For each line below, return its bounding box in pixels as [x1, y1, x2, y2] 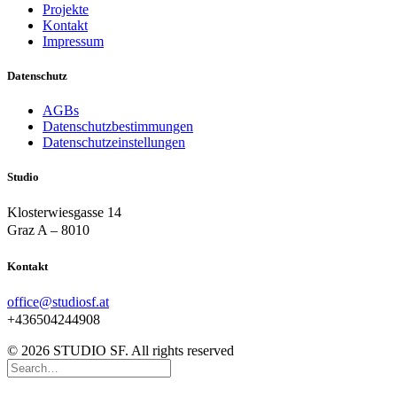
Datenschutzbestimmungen [43, 119, 193, 135]
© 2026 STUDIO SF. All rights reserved [7, 342, 234, 358]
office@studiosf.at [7, 293, 109, 309]
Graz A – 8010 [7, 222, 90, 238]
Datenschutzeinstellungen [43, 135, 185, 151]
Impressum [43, 33, 104, 49]
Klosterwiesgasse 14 [7, 205, 121, 221]
